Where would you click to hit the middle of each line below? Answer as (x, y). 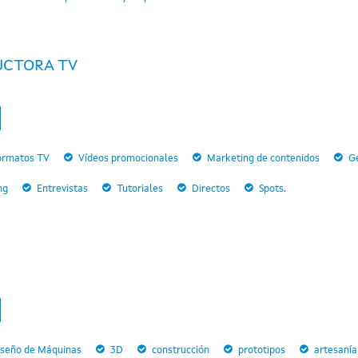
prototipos (262, 350)
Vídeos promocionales (128, 159)
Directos (211, 189)
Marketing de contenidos (263, 159)
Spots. (272, 189)
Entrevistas (62, 189)
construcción (181, 350)
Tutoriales (140, 189)
